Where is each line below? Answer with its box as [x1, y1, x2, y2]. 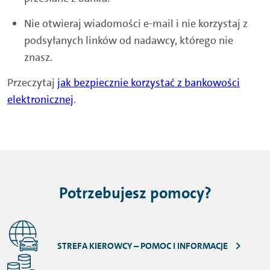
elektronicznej [7, 92, 74, 107]
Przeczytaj [7, 75, 57, 90]
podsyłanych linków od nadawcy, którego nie [24, 33, 233, 48]
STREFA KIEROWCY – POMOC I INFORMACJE [57, 239, 228, 252]
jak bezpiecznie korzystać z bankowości [57, 75, 240, 90]
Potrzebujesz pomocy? [58, 183, 212, 204]
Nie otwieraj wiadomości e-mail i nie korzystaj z [24, 16, 248, 31]
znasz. [24, 50, 52, 65]
